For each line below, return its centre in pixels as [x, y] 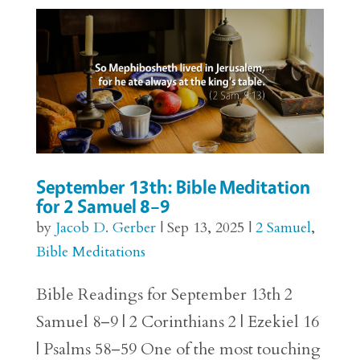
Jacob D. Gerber [105, 227]
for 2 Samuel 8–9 [103, 206]
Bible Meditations [90, 252]
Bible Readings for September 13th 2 [164, 294]
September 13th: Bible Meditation [173, 186]
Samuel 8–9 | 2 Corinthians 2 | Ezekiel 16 [177, 321]
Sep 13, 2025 [205, 227]
